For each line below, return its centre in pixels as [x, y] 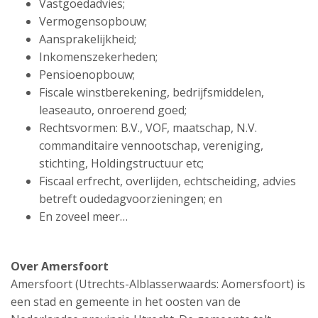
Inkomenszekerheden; [98, 57]
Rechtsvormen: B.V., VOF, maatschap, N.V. [148, 128]
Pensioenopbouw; [87, 75]
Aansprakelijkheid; [88, 39]
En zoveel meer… [83, 216]
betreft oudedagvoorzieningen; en [131, 199]
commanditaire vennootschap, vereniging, [151, 146]
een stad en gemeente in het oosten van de [126, 302]
